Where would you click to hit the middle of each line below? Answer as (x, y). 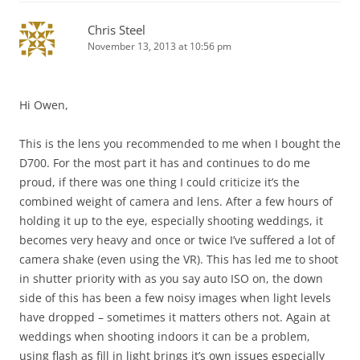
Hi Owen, (44, 105)
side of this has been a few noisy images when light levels (175, 298)
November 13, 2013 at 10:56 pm (160, 46)
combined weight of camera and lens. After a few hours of (176, 201)
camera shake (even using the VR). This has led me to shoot (179, 259)
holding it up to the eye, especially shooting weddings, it (171, 221)
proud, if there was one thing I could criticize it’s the (160, 182)
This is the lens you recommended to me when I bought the (180, 143)
